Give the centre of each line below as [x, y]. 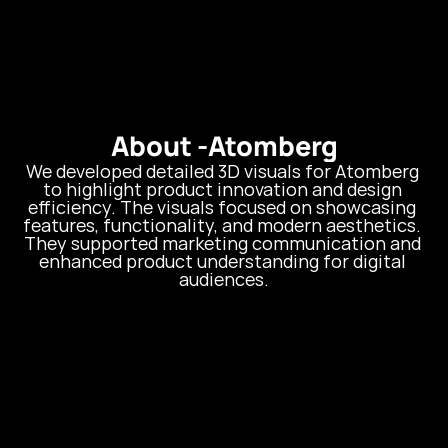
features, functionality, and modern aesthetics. [222, 225]
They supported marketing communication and [222, 243]
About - [159, 145]
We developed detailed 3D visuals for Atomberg [222, 171]
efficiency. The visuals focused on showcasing [222, 207]
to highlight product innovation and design [222, 189]
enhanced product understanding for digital [222, 261]
